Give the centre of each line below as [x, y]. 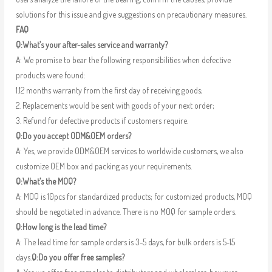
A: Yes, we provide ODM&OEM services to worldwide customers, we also [129, 151]
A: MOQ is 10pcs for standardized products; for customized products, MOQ [134, 197]
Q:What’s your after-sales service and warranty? [91, 45]
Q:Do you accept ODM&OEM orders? [73, 136]
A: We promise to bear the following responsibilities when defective [123, 60]
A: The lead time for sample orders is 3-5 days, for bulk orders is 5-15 [125, 242]
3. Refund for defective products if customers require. [102, 121]
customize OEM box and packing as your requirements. [104, 166]
